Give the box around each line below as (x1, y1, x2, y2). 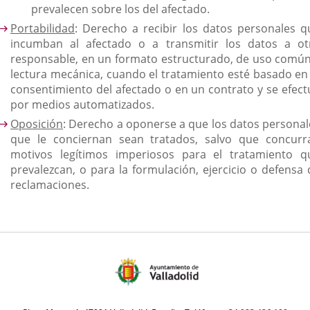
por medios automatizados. (10, 97, 154, 112)
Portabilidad (10, 21, 75, 36)
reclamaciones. (10, 177, 89, 192)
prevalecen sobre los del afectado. (31, 1, 210, 17)
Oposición (10, 116, 63, 131)
